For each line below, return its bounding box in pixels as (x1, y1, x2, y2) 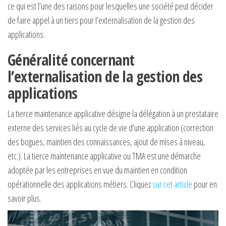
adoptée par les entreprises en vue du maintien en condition (8, 164, 187, 177)
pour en (192, 178, 217, 191)
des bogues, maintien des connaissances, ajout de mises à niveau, (8, 136, 205, 148)
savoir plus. (8, 192, 41, 205)
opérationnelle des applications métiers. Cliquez (8, 178, 152, 191)
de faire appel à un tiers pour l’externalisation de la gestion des (8, 14, 195, 27)
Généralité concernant (8, 49, 135, 71)
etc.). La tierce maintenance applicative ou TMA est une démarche (8, 150, 201, 162)
